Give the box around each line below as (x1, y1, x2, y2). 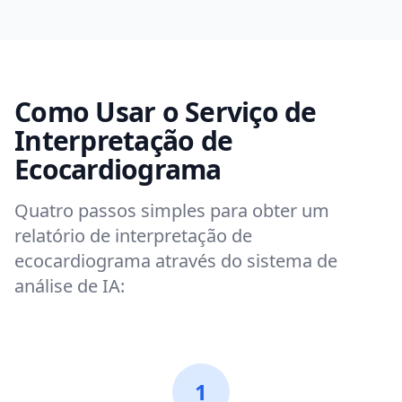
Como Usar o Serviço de (14, 93, 317, 130)
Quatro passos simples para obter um (14, 198, 329, 223)
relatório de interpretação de (14, 223, 252, 248)
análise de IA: (14, 274, 125, 298)
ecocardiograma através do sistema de (14, 249, 337, 273)
